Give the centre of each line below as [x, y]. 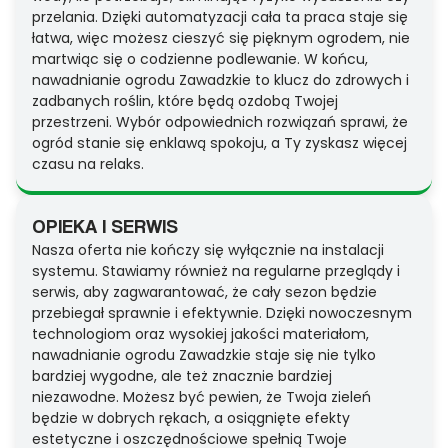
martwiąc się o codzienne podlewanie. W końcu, [200, 59]
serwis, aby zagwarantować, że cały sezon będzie [204, 292]
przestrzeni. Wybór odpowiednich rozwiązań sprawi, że [220, 122]
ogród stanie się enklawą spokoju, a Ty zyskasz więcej [219, 143]
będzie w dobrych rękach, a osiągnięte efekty [191, 418]
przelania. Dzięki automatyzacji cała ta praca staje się [220, 17]
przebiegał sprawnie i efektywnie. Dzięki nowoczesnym [222, 313]
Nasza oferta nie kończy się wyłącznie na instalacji [208, 250]
